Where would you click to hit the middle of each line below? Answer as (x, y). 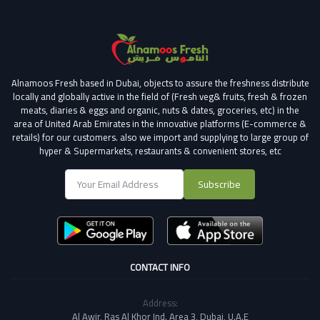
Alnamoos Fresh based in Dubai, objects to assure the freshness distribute (160, 82)
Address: (160, 303)
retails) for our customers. (65, 137)
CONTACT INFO (160, 267)
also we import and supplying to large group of (213, 137)
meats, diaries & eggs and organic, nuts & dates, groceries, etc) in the (160, 110)
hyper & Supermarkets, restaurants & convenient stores (152, 150)
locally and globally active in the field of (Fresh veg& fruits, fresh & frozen (160, 96)
